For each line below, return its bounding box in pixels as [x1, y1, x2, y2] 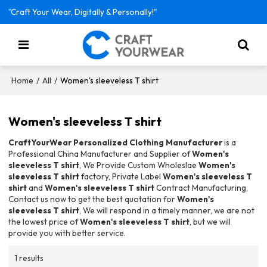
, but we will [190, 216, 231, 228]
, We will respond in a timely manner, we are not [79, 205, 255, 216]
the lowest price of [8, 216, 80, 228]
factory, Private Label [79, 171, 163, 182]
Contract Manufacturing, [154, 182, 249, 194]
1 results [14, 252, 44, 263]
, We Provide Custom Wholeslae [79, 160, 199, 171]
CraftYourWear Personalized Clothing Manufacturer [8, 137, 223, 148]
